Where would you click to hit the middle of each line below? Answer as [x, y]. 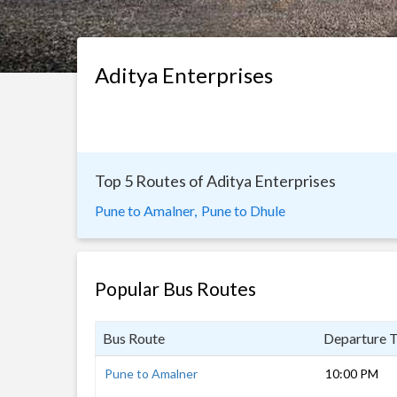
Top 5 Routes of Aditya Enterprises [215, 181]
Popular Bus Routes [175, 288]
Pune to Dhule [243, 210]
